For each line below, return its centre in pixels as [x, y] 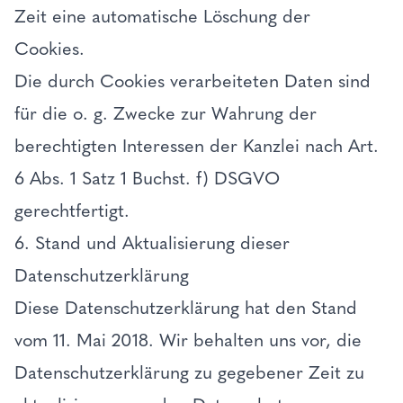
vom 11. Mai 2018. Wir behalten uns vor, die [188, 340]
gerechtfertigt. [75, 210]
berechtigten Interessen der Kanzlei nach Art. [197, 146]
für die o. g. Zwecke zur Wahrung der [166, 113]
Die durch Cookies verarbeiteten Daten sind [193, 81]
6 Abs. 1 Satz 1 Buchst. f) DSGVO [147, 178]
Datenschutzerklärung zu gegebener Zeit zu [189, 372]
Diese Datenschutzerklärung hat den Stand [186, 308]
